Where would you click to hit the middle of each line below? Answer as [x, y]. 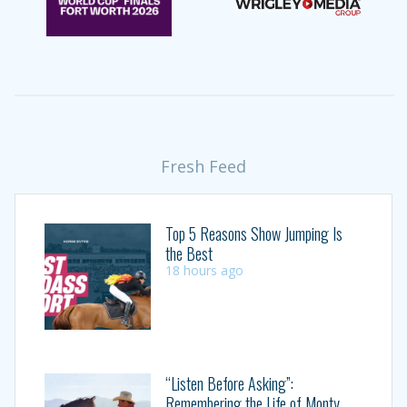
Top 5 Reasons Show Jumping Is [253, 234]
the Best [189, 254]
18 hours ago [204, 271]
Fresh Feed [203, 167]
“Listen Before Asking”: [229, 384]
